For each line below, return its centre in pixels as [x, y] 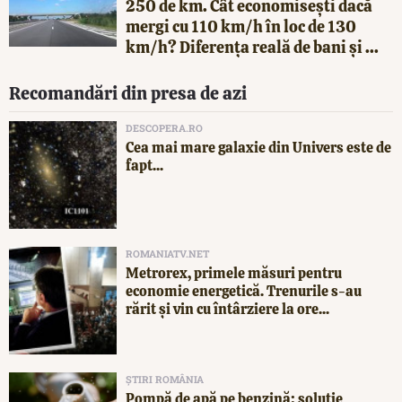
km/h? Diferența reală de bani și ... [252, 47]
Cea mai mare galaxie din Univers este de [258, 147]
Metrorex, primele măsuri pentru [234, 273]
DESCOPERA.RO [164, 127]
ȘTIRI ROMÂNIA [165, 379]
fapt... [144, 165]
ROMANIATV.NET [167, 253]
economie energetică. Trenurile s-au [244, 291]
